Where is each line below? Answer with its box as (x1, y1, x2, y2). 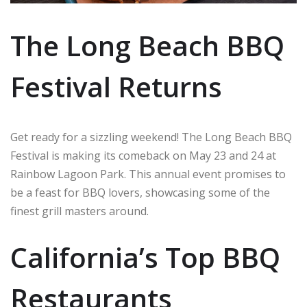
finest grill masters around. (10, 203, 149, 219)
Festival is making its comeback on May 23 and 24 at (10, 147, 276, 163)
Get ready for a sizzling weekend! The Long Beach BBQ (10, 129, 292, 145)
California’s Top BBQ (10, 238, 280, 276)
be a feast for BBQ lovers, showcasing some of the (10, 184, 270, 200)
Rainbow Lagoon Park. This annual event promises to (10, 166, 286, 182)
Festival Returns (10, 67, 222, 106)
